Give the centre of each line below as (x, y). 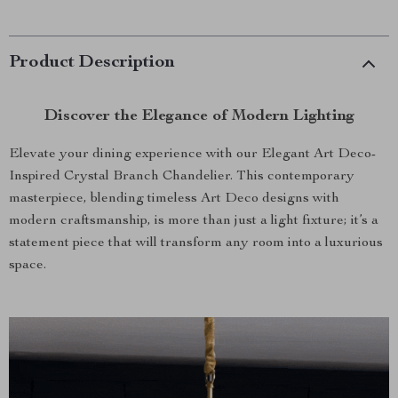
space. (28, 266)
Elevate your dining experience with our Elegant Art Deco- (192, 155)
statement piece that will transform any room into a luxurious (196, 243)
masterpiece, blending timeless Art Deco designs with (174, 199)
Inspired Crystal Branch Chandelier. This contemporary (182, 177)
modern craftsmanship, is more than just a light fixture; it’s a (194, 221)
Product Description (92, 63)
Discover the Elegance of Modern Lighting (199, 116)
